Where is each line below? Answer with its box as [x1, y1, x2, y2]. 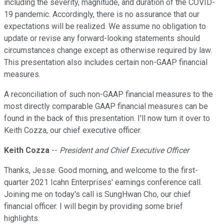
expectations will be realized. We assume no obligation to [4, 21, 206, 31]
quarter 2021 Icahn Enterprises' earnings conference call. [4, 177, 202, 187]
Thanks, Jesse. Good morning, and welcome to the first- [4, 165, 198, 175]
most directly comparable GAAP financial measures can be [4, 101, 208, 111]
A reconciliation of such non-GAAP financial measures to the [4, 89, 213, 99]
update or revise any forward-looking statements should [4, 33, 200, 43]
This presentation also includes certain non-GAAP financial [4, 57, 207, 67]
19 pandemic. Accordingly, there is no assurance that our [4, 9, 199, 19]
